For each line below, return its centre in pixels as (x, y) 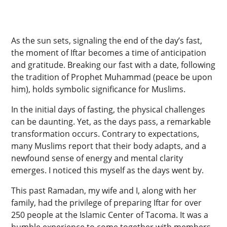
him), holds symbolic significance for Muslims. (99, 89)
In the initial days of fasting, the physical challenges (108, 109)
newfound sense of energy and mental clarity (97, 158)
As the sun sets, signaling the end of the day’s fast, (107, 40)
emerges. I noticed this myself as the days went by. (108, 170)
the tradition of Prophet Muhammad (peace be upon (112, 77)
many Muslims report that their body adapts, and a (109, 146)
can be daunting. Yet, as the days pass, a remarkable (111, 121)
